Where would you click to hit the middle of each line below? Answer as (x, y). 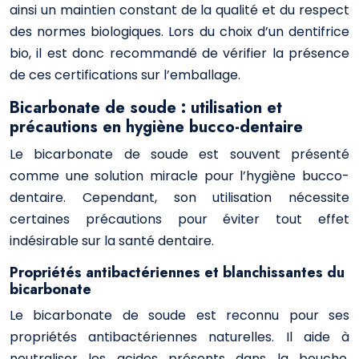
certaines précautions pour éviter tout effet (179, 219)
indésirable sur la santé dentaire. (112, 241)
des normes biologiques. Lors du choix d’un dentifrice (179, 32)
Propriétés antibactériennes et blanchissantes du (177, 272)
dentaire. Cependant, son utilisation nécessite (179, 198)
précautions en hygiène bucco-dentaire (156, 127)
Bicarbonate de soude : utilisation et (146, 108)
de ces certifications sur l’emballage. (125, 75)
